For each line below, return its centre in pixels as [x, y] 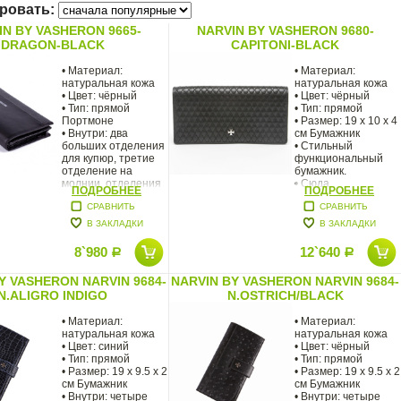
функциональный [339, 158]
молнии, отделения [111, 183]
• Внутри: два [95, 133]
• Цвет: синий [95, 346]
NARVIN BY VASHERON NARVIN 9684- [285, 281]
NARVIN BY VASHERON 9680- [285, 30]
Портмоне [88, 120]
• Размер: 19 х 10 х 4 [346, 120]
